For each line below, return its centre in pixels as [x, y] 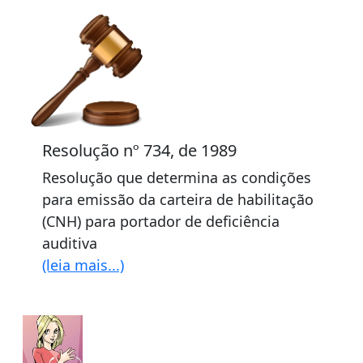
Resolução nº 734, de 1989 [139, 150]
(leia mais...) [83, 265]
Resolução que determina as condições [177, 177]
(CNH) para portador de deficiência [161, 221]
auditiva [70, 243]
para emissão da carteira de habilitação [178, 199]
